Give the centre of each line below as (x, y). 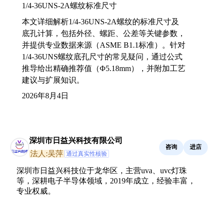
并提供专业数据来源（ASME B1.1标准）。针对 (104, 45)
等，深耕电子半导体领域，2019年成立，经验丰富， (106, 181)
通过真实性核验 (87, 154)
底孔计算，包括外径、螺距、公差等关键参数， (104, 33)
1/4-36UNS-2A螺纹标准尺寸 (69, 5)
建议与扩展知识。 (53, 80)
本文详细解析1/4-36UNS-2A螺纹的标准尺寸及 (100, 21)
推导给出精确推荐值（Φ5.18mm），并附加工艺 (104, 68)
